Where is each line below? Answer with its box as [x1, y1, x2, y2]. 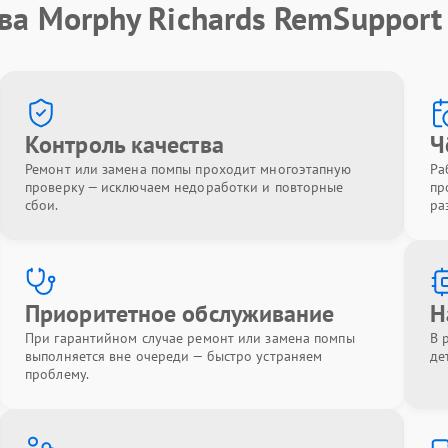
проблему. [25, 365, 89, 383]
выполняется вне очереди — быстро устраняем [25, 347, 323, 365]
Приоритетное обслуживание [25, 298, 335, 329]
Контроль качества [25, 129, 224, 160]
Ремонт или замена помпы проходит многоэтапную [25, 160, 352, 178]
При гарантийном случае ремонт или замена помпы [25, 329, 355, 347]
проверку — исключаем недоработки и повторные [25, 178, 344, 196]
